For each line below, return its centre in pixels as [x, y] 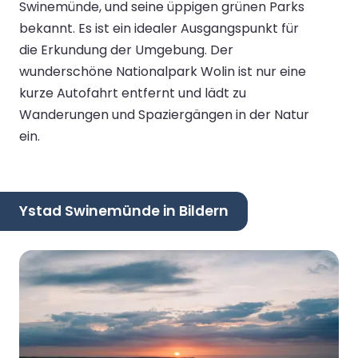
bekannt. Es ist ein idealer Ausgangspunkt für [159, 28]
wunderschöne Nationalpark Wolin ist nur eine [163, 71]
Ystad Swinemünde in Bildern [124, 211]
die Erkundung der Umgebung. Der [126, 50]
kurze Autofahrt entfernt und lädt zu [133, 93]
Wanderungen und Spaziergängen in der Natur [164, 114]
